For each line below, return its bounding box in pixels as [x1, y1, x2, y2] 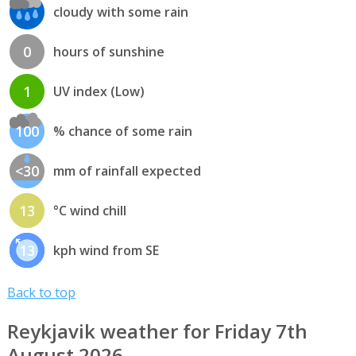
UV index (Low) [52, 83, 145, 101]
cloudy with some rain [52, 3, 188, 21]
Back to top [6, 284, 75, 302]
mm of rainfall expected [52, 162, 201, 180]
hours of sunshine [52, 43, 164, 61]
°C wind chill [52, 202, 126, 220]
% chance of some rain [52, 122, 192, 141]
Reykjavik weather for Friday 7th [6, 317, 308, 344]
